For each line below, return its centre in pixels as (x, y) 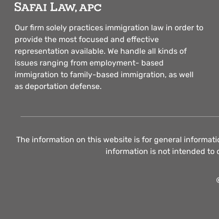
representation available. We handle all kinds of (101, 51)
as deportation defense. (58, 86)
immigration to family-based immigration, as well (104, 74)
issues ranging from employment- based (89, 63)
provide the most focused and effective (87, 39)
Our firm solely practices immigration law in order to (109, 27)
